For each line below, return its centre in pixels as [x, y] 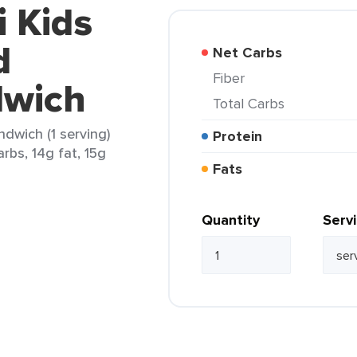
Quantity [231, 220]
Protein [242, 136]
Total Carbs [252, 103]
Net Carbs [253, 53]
